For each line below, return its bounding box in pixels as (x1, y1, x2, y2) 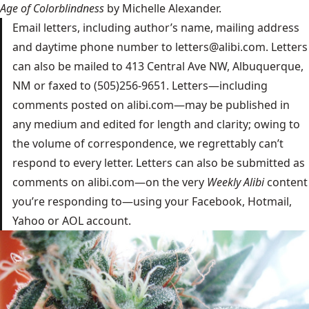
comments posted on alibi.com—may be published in (12, 97, 290, 112)
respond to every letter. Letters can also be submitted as (12, 155, 305, 170)
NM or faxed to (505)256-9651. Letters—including (12, 78, 268, 93)
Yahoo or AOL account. (12, 213, 131, 228)
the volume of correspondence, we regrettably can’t (12, 136, 283, 151)
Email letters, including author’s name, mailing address (12, 20, 299, 35)
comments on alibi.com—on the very (12, 175, 207, 190)
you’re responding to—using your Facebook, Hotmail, (12, 194, 292, 209)
